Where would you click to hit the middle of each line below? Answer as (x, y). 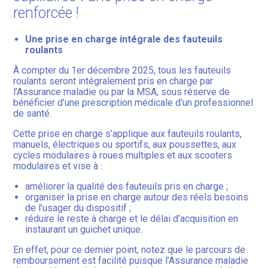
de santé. (33, 114)
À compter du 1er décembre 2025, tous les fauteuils (122, 71)
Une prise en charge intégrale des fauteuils (124, 39)
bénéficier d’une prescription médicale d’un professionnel (133, 103)
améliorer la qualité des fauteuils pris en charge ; (127, 187)
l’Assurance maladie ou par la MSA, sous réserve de (122, 92)
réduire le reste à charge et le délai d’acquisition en (132, 219)
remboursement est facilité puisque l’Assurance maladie (131, 261)
